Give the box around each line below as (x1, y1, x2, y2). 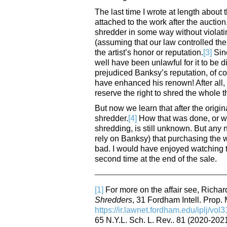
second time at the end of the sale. (95, 154, 217, 163)
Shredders (95, 195, 132, 204)
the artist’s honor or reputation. (95, 48, 203, 57)
